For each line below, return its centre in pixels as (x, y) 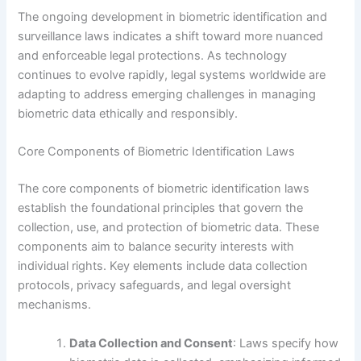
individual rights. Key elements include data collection (163, 266)
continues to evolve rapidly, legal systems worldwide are (172, 75)
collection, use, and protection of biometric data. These (169, 228)
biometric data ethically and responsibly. (128, 114)
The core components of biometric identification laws (164, 189)
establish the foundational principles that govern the (161, 208)
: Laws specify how (286, 343)
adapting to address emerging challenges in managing (167, 95)
